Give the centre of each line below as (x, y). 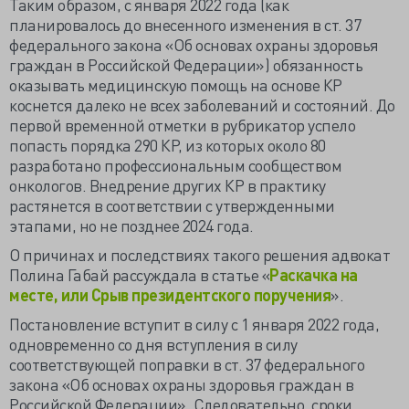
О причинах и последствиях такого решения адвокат (199, 254)
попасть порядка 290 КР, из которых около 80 (168, 145)
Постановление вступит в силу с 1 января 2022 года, (194, 324)
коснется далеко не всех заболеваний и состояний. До (202, 105)
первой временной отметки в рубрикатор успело (182, 125)
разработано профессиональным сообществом (175, 165)
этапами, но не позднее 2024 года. (131, 225)
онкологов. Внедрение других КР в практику (168, 185)
